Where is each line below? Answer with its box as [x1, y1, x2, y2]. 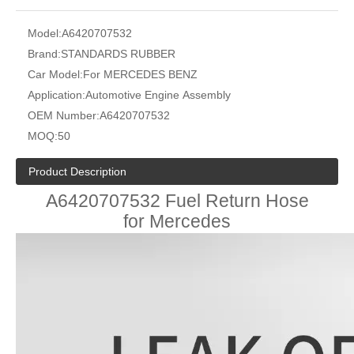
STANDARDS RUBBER [61, 47, 175, 60]
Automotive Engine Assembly [85, 88, 231, 101]
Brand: [28, 47, 61, 60]
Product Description [28, 165, 126, 178]
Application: [28, 88, 85, 101]
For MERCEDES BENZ [83, 68, 198, 81]
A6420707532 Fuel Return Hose [45, 190, 309, 211]
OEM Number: [28, 109, 100, 122]
